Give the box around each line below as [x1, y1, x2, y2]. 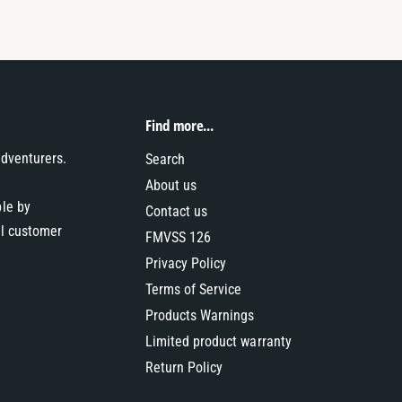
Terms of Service [145, 280, 242, 298]
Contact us [145, 202, 208, 220]
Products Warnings [145, 306, 255, 324]
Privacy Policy [145, 254, 227, 272]
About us [145, 176, 197, 194]
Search [145, 150, 186, 168]
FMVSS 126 [145, 228, 212, 246]
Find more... [145, 115, 214, 136]
